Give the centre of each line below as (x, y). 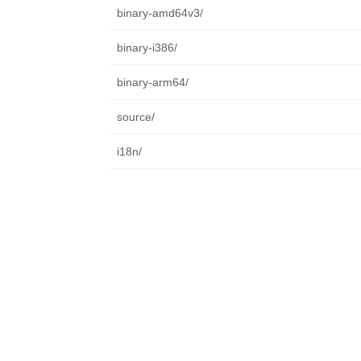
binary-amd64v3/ (160, 13)
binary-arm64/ (152, 82)
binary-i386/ (147, 48)
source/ (135, 117)
